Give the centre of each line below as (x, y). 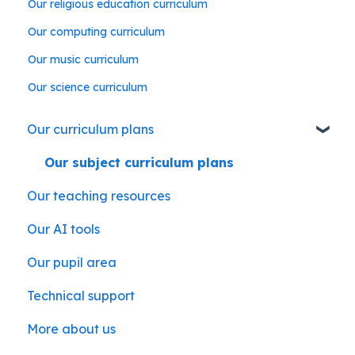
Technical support (81, 296)
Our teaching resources (99, 196)
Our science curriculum (88, 87)
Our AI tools (63, 229)
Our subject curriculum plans (139, 163)
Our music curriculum (84, 59)
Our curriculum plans (90, 130)
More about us (71, 329)
